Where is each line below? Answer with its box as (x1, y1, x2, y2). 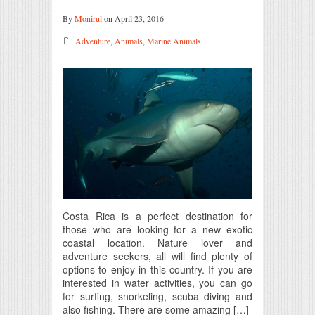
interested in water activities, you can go (63, 275, 252, 290)
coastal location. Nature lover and (63, 235, 252, 250)
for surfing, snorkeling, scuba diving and (63, 288, 252, 303)
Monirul (75, 12, 102, 24)
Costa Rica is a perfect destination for (63, 208, 252, 223)
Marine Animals (147, 34, 201, 46)
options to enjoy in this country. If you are (63, 262, 252, 276)
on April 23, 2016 (102, 12, 164, 24)
